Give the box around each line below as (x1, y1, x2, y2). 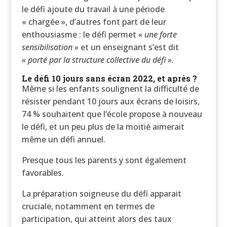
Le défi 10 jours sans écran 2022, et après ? (21, 73, 197, 84)
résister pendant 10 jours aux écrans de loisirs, (21, 96, 200, 107)
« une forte (138, 29, 177, 40)
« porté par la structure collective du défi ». (21, 54, 174, 65)
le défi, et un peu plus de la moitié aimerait (21, 121, 184, 132)
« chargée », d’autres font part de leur (21, 16, 166, 27)
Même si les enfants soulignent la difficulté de (21, 83, 199, 94)
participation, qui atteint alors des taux (21, 213, 172, 224)
